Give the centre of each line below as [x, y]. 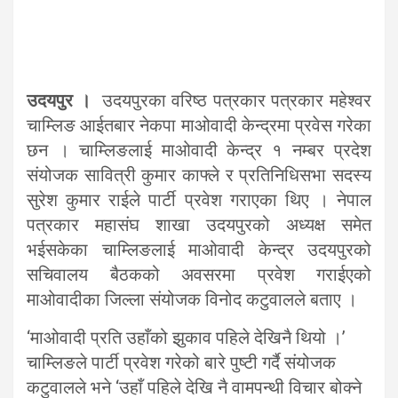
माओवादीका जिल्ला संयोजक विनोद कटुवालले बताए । [192, 299]
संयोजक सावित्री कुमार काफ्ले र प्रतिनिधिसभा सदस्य [199, 175]
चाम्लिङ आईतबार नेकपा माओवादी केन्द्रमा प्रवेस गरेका [199, 125]
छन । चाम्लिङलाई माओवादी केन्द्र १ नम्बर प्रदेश [199, 150]
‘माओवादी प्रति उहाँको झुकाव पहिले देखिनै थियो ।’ [186, 338]
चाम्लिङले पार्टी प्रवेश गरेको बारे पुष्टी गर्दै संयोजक [181, 362]
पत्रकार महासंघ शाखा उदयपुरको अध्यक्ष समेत [199, 225]
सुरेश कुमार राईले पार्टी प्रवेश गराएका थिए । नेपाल [199, 200]
